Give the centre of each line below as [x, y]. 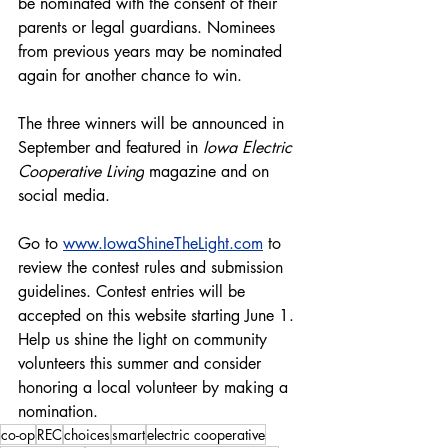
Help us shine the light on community [145, 340]
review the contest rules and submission [153, 268]
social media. [64, 196]
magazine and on [209, 172]
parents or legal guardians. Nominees [149, 28]
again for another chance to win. [130, 76]
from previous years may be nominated [152, 52]
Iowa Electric [250, 148]
